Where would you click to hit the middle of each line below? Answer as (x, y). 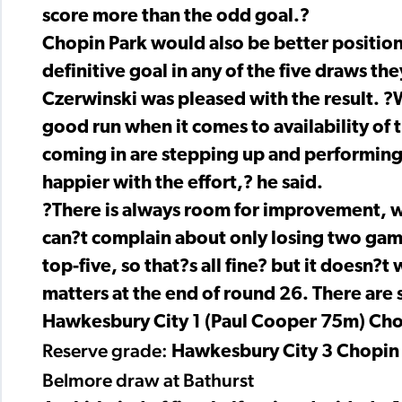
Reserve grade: (107, 350)
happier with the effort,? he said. (183, 183)
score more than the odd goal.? (176, 16)
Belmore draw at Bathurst (148, 380)
